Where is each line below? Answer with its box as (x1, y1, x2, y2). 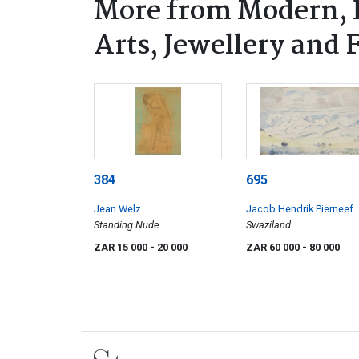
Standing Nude (94, 218, 159, 231)
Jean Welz (94, 202, 141, 215)
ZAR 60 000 (246, 240, 302, 253)
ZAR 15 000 (94, 240, 150, 253)
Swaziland (246, 218, 291, 231)
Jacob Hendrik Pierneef (246, 202, 353, 215)
